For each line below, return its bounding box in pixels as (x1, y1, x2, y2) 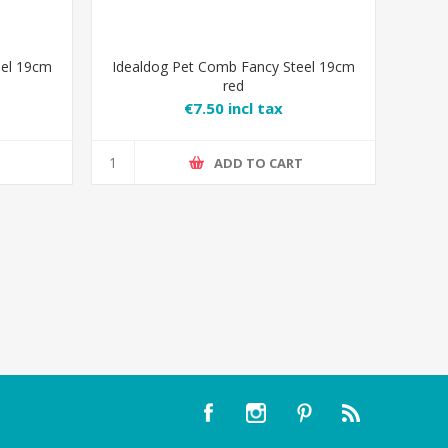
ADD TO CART (214, 153, 304, 172)
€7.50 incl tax (184, 98, 284, 119)
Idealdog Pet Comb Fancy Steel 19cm (112, 57, 356, 77)
